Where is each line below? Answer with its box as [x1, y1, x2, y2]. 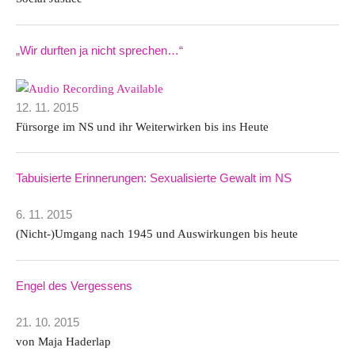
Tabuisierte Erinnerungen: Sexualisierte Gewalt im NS [16, 171, 292, 185]
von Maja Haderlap [16, 334, 111, 348]
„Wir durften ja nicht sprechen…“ [16, 44, 183, 58]
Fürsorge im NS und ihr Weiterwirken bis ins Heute [16, 119, 269, 133]
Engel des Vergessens [16, 278, 132, 292]
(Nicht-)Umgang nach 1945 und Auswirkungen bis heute [16, 227, 298, 241]
